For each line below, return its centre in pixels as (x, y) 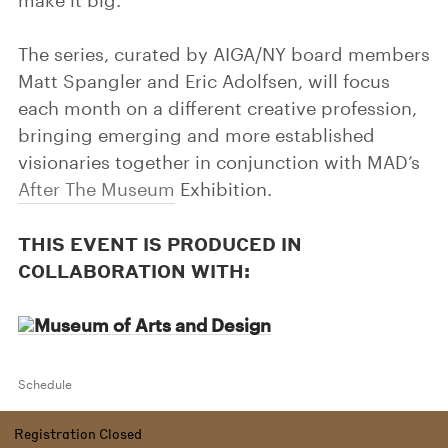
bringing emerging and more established (196, 135)
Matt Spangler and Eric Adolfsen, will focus (204, 81)
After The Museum (96, 189)
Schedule (45, 384)
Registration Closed (78, 433)
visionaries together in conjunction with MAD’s (219, 162)
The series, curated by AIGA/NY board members (224, 54)
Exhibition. (223, 189)
